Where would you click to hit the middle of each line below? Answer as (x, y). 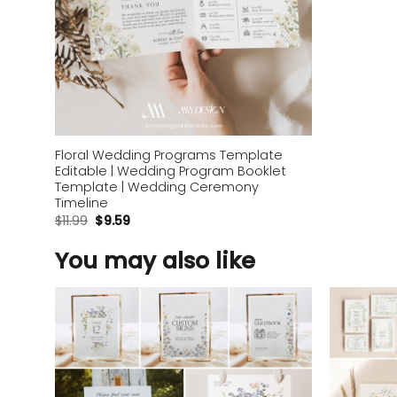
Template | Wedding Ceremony (156, 187)
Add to (279, 336)
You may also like (155, 261)
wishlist (280, 349)
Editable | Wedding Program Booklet (170, 171)
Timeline (81, 202)
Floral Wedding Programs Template (168, 155)
